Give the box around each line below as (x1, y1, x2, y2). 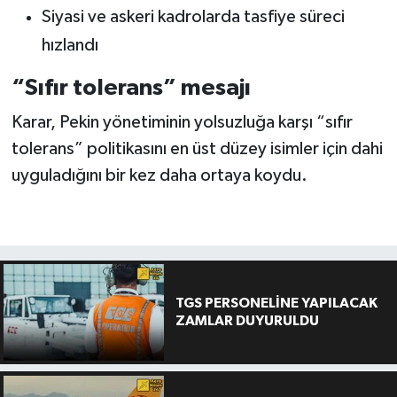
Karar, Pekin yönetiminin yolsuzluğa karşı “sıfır (11, 113, 353, 132)
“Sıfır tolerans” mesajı (11, 75, 251, 99)
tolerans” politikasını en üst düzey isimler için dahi (11, 140, 383, 159)
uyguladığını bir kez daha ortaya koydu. (11, 167, 307, 185)
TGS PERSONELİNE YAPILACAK (175, 296, 378, 311)
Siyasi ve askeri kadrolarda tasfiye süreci (41, 7, 345, 26)
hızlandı (41, 35, 98, 54)
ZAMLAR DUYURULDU (175, 314, 319, 329)
